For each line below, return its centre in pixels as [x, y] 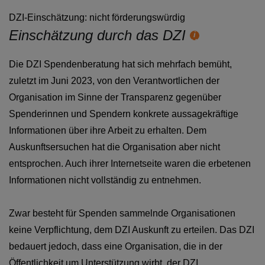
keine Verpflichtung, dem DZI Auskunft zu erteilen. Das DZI [132, 230]
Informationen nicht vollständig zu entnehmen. [105, 180]
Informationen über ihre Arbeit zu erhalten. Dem [108, 130]
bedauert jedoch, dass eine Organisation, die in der [116, 246]
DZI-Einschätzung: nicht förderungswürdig [97, 17]
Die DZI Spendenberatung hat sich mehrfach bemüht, [120, 64]
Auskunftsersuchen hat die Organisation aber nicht [114, 147]
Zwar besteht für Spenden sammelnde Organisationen [122, 213]
